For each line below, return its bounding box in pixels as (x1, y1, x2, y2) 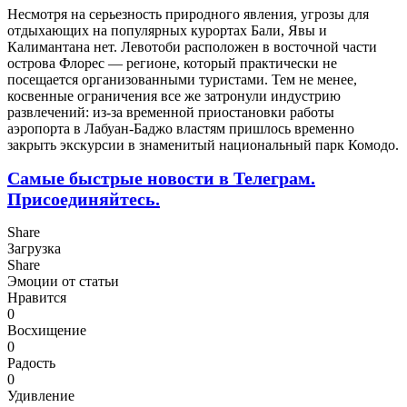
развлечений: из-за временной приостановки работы (7, 104, 334, 120)
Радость (7, 354, 55, 371)
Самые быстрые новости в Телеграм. (7, 167, 315, 188)
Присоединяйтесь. (7, 188, 160, 209)
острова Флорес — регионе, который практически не (7, 55, 337, 71)
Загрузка (7, 240, 61, 256)
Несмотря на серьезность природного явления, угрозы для (7, 5, 369, 22)
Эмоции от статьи (7, 273, 119, 289)
